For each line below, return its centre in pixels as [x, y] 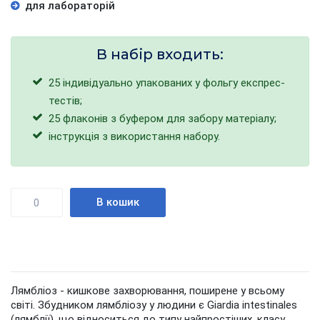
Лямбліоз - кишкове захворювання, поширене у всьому [147, 291]
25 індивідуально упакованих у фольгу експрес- [167, 83]
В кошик [117, 202]
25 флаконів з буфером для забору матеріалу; [163, 119]
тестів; [66, 101]
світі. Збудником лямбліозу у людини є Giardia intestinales [154, 305]
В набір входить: [160, 54]
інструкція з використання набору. [135, 136]
